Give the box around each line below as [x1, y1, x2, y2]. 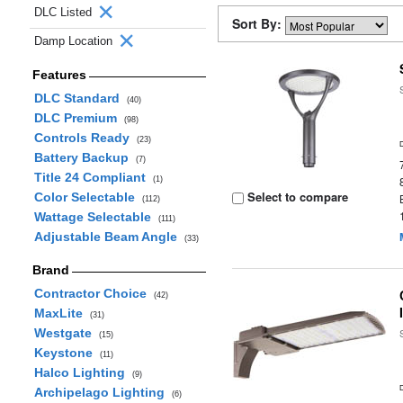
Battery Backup [33, 150, 136, 165]
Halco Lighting [33, 365, 132, 380]
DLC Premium [33, 111, 124, 125]
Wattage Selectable [33, 210, 158, 224]
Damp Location [34, 34, 116, 48]
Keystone [33, 345, 100, 360]
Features [31, 67, 86, 82]
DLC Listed [34, 5, 95, 19]
